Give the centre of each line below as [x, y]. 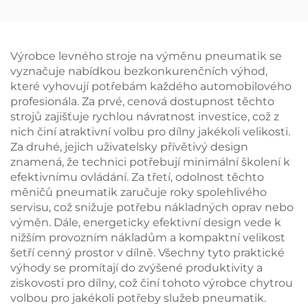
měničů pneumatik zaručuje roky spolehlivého [139, 192]
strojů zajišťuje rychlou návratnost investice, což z [145, 117]
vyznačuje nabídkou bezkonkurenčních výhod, [139, 71]
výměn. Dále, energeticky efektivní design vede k [146, 222]
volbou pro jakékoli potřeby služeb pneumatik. [138, 298]
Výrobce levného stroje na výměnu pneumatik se [146, 56]
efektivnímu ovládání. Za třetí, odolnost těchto [137, 177]
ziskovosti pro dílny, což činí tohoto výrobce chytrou [152, 283]
